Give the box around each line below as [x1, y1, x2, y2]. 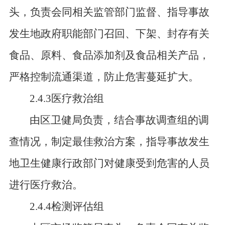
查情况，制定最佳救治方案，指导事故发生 [9, 136, 209, 148]
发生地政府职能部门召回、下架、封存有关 [9, 28, 209, 40]
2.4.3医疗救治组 [30, 92, 104, 104]
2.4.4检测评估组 [30, 200, 104, 212]
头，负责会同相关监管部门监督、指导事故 [9, 6, 209, 18]
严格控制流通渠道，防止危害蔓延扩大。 [9, 71, 199, 83]
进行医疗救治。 [9, 179, 83, 191]
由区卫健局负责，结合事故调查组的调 [30, 114, 209, 126]
